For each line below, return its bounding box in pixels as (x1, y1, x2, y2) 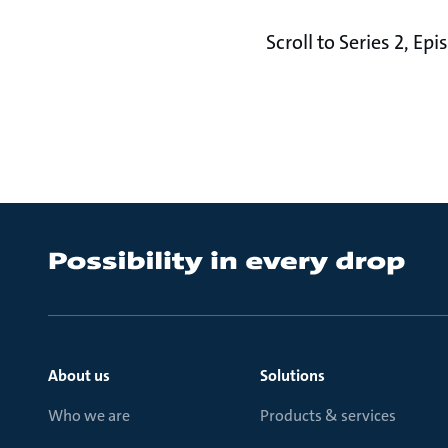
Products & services (260, 405, 396, 426)
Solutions (260, 365, 325, 386)
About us (48, 365, 110, 386)
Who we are (48, 405, 130, 426)
